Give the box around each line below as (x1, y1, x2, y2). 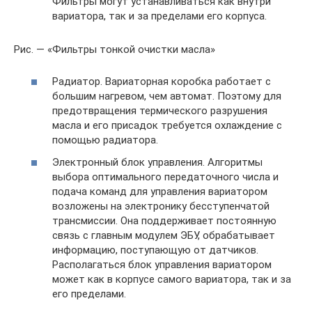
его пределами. (52, 287, 126, 300)
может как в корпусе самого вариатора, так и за (52, 272, 291, 286)
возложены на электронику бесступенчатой (52, 199, 270, 212)
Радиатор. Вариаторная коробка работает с (52, 75, 271, 88)
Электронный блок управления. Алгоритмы (52, 155, 263, 169)
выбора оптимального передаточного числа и (52, 170, 279, 183)
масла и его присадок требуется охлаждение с (52, 119, 282, 132)
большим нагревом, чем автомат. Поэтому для (52, 90, 281, 102)
